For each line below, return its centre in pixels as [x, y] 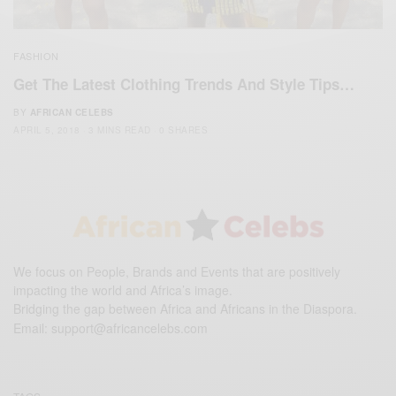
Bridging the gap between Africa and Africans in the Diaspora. [185, 308]
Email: [33, 328]
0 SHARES [183, 130]
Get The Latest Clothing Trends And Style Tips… [184, 84]
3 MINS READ [120, 130]
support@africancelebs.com [130, 328]
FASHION [36, 56]
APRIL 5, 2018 [47, 130]
